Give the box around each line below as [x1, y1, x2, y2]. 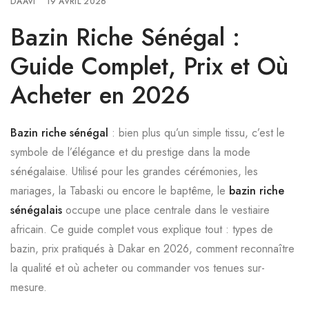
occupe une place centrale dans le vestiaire [62, 202, 270, 218]
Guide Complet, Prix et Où [10, 49, 288, 83]
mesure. [10, 279, 47, 295]
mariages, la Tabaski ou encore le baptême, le [10, 183, 229, 199]
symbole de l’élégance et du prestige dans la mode [10, 144, 250, 160]
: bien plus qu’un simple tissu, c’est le [108, 125, 285, 141]
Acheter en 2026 [10, 78, 190, 112]
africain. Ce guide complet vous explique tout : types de [10, 221, 273, 237]
